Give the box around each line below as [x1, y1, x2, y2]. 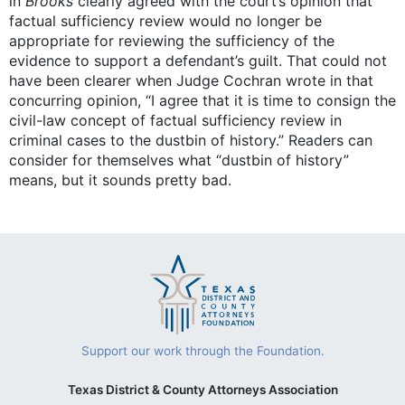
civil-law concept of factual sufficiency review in [9, 110, 342, 129]
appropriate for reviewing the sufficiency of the [9, 31, 334, 50]
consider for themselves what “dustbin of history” [9, 150, 349, 169]
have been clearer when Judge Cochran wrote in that [9, 71, 373, 89]
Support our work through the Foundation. [80, 344, 325, 359]
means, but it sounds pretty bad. [9, 170, 231, 189]
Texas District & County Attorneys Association [67, 382, 338, 398]
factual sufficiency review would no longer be [9, 11, 322, 30]
